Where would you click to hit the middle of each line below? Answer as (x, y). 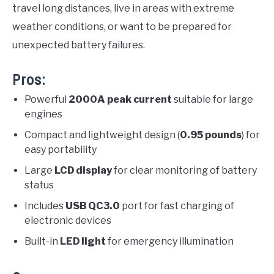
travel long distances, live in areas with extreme (123, 9)
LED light (83, 242)
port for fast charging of (177, 206)
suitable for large (213, 100)
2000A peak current (120, 100)
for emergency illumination (170, 242)
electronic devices (68, 221)
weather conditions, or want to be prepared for (122, 27)
